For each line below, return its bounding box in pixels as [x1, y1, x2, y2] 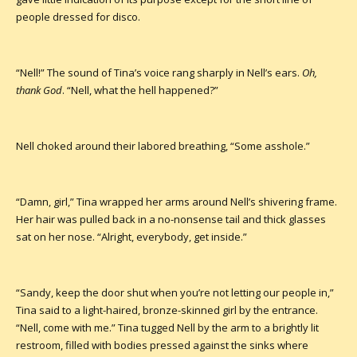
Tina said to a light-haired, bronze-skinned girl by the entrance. [16, 302, 318, 317]
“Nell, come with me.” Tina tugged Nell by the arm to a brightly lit [16, 320, 319, 335]
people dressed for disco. [16, 9, 140, 24]
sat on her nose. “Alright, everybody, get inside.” [16, 229, 247, 244]
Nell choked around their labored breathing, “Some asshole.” [16, 138, 310, 153]
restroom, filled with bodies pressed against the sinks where [16, 337, 308, 352]
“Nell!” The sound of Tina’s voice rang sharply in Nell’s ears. [16, 65, 302, 80]
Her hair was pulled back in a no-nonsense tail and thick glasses [16, 211, 326, 226]
